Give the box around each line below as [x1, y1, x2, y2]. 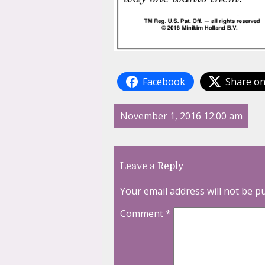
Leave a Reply [120, 161, 183, 172]
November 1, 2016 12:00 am [120, 109, 243, 122]
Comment [120, 207, 166, 220]
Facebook [143, 75, 185, 88]
